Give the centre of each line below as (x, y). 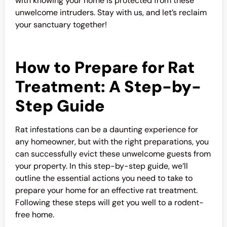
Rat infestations (44, 129)
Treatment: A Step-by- (108, 86)
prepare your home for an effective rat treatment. (106, 190)
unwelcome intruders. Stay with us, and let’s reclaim (111, 13)
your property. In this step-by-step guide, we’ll (102, 166)
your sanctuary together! (61, 25)
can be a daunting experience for (136, 129)
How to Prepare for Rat (105, 67)
